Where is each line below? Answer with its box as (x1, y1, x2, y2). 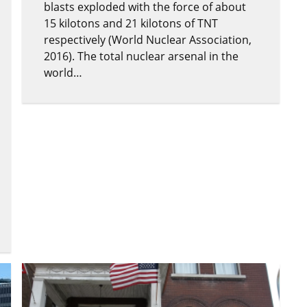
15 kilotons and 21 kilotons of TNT (44, 15, 218, 31)
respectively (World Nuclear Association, (44, 32, 251, 47)
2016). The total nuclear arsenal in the (44, 48, 238, 64)
